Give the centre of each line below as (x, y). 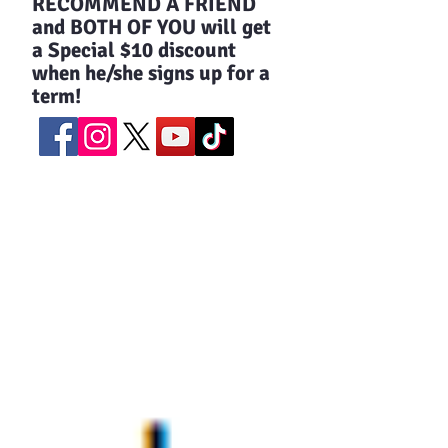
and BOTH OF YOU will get (151, 27)
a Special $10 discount (134, 50)
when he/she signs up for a (151, 73)
